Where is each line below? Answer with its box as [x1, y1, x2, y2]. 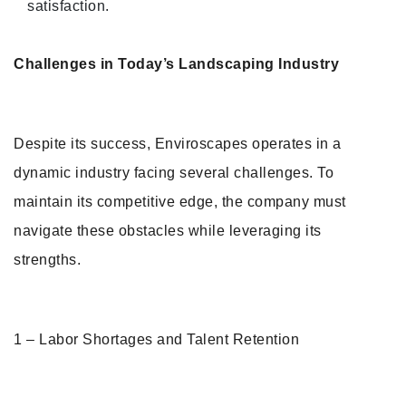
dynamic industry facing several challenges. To [14, 165, 333, 180]
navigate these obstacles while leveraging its [14, 223, 322, 238]
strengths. [14, 252, 81, 267]
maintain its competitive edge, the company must [14, 194, 346, 209]
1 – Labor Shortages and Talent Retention [14, 332, 299, 347]
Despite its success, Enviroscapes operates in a [14, 136, 342, 151]
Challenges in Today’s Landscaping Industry [14, 56, 339, 72]
